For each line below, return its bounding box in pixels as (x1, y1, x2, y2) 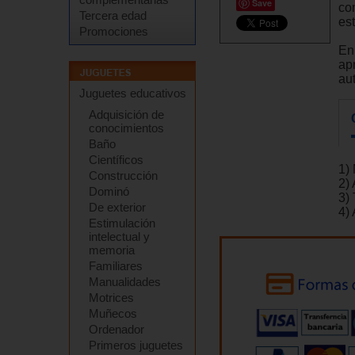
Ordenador (89, 323, 144, 336)
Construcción (89, 169, 158, 182)
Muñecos (89, 307, 137, 320)
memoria (89, 243, 135, 257)
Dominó (89, 185, 129, 198)
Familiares (89, 259, 143, 273)
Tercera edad (79, 9, 147, 22)
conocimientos (89, 121, 164, 135)
